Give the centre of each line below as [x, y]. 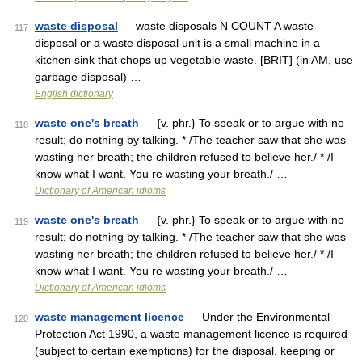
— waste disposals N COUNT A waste [216, 26]
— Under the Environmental [257, 317]
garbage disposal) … [88, 77]
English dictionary [74, 94]
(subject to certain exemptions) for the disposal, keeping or [185, 351]
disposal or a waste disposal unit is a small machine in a [177, 43]
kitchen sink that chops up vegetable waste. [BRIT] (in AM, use [194, 60]
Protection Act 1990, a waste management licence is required [191, 334]
